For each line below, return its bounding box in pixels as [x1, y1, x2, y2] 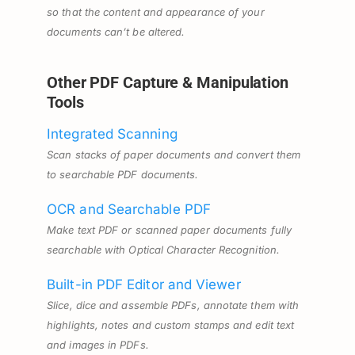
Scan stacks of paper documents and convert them [47, 147, 301, 161]
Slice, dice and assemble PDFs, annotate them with [47, 298, 300, 311]
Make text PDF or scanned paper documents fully [47, 223, 292, 236]
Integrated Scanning [47, 125, 177, 142]
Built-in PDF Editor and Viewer [47, 276, 241, 292]
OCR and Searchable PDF [47, 200, 216, 217]
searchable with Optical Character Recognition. [47, 242, 280, 256]
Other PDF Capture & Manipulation [47, 73, 288, 92]
